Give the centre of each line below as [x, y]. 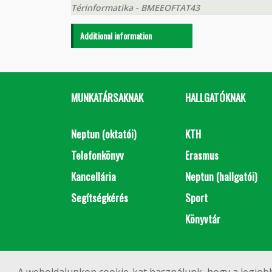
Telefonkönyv [97, 155]
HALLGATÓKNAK [215, 97]
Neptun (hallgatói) [221, 176]
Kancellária [93, 176]
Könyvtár [202, 219]
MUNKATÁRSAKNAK [107, 97]
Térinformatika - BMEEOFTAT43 [135, 8]
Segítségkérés [100, 198]
